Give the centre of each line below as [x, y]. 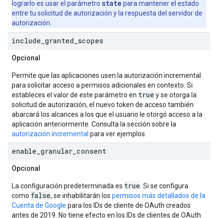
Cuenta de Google [39, 205]
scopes [91, 41]
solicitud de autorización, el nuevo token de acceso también [103, 105]
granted [59, 41]
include [26, 41]
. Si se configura [164, 186]
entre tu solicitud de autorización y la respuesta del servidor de [107, 13]
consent [91, 151]
